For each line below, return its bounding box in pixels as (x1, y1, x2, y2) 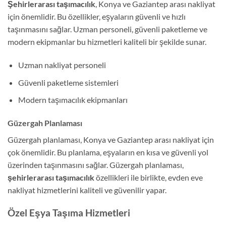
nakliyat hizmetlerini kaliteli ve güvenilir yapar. (8, 185, 166, 195)
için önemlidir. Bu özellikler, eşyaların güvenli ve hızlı (8, 12, 186, 22)
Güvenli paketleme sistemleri (18, 77, 119, 87)
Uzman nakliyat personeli (18, 60, 106, 70)
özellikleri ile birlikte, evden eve (94, 172, 203, 182)
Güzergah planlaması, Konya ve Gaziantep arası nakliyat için (8, 134, 214, 144)
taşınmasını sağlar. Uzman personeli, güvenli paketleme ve (8, 24, 207, 34)
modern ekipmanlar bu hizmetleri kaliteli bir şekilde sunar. (8, 37, 206, 47)
